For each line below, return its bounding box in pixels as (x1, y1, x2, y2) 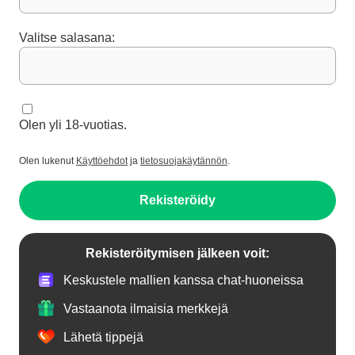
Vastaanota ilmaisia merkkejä (63, 301, 228, 315)
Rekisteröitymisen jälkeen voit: (86, 246, 269, 261)
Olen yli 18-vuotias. (19, 118, 127, 132)
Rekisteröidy (139, 193, 216, 208)
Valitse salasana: (19, 31, 115, 45)
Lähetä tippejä (63, 330, 143, 344)
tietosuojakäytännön (140, 155, 227, 167)
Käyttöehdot (76, 155, 128, 167)
